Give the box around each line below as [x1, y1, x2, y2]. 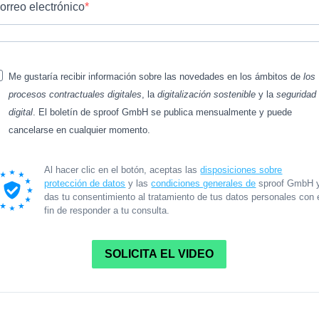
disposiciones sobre [200, 164, 283, 175]
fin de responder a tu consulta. [44, 204, 170, 216]
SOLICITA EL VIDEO [105, 248, 214, 261]
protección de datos [44, 177, 126, 189]
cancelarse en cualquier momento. [8, 124, 150, 135]
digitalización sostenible [157, 88, 256, 100]
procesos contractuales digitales [8, 88, 142, 100]
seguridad [276, 88, 316, 100]
